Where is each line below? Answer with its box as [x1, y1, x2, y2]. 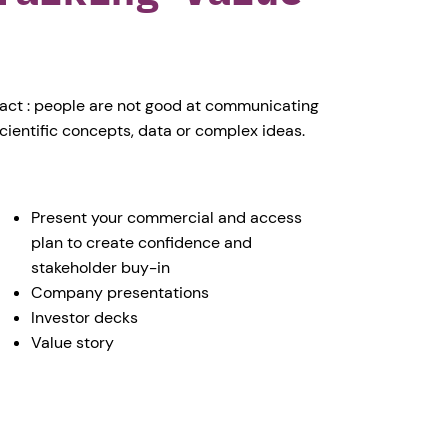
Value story [31, 332, 115, 354]
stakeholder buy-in [31, 257, 171, 279]
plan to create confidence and [31, 232, 253, 254]
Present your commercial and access [31, 207, 303, 229]
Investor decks [31, 307, 139, 329]
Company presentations [31, 282, 210, 304]
